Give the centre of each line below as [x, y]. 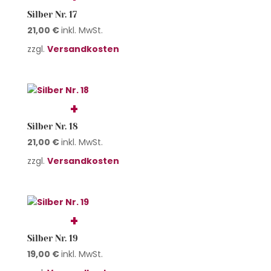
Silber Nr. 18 [52, 126]
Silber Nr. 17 [52, 14]
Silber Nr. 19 [52, 238]
